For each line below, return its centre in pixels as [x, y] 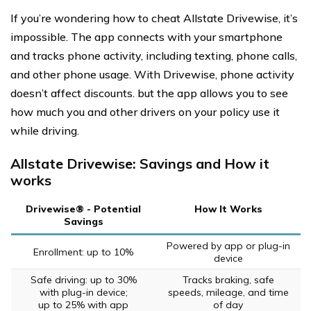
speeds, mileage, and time [228, 292]
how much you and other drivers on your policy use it [145, 111]
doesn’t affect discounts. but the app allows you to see [149, 93]
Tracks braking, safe [228, 279]
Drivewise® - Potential [83, 209]
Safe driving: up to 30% [83, 279]
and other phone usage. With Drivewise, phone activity [152, 74]
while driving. [45, 130]
